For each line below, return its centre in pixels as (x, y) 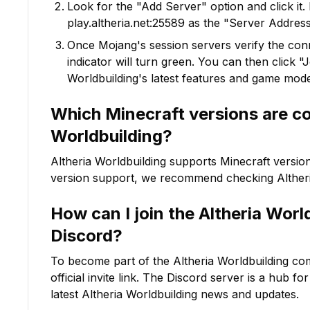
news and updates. (248, 294)
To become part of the (112, 261)
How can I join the (125, 213)
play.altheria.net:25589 (126, 23)
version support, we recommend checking (162, 178)
